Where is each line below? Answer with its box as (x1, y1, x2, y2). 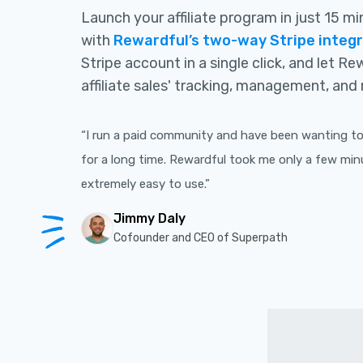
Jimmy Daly (113, 211, 186, 226)
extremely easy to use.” (81, 177, 210, 191)
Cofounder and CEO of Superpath (113, 231, 288, 245)
